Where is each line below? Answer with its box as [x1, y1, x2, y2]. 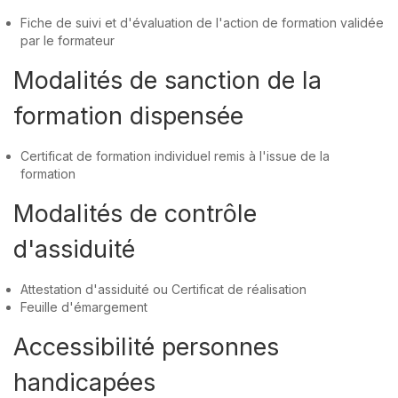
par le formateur [20, 32, 115, 48]
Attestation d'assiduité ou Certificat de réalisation [20, 281, 307, 297]
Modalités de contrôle [13, 198, 257, 228]
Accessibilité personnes [13, 331, 279, 362]
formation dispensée [13, 100, 243, 131]
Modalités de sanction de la [13, 65, 322, 95]
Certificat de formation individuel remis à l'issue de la [20, 147, 330, 163]
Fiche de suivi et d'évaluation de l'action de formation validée [20, 14, 385, 30]
